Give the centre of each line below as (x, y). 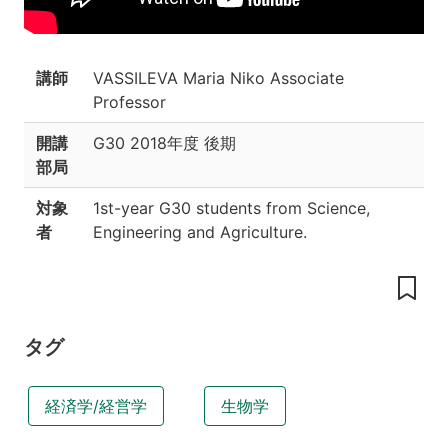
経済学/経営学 (96, 406)
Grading (42, 42)
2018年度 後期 (183, 143)
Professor (129, 102)
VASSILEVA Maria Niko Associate (218, 78)
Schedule (46, 98)
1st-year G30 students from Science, (231, 208)
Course (39, 78)
